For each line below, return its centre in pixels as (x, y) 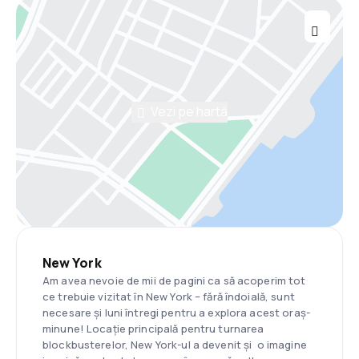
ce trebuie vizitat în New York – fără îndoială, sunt (169, 296)
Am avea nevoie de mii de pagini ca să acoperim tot (174, 280)
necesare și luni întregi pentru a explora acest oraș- (176, 313)
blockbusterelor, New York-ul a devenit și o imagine (175, 345)
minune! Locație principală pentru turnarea (153, 329)
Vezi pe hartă (189, 112)
